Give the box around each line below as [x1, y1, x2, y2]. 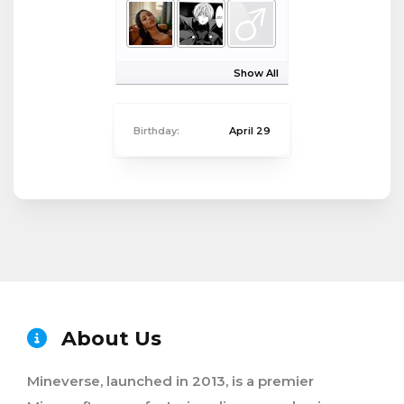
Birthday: [133, 124, 179, 137]
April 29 [229, 124, 271, 137]
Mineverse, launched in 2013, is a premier [27, 372, 314, 390]
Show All [234, 67, 279, 79]
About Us [56, 326, 161, 351]
